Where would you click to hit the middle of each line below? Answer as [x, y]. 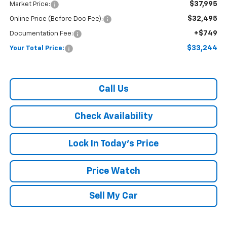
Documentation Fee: [41, 33]
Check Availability [113, 116]
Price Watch [113, 171]
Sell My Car [113, 196]
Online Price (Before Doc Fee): [56, 19]
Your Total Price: [37, 48]
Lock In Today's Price [113, 144]
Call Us [113, 89]
